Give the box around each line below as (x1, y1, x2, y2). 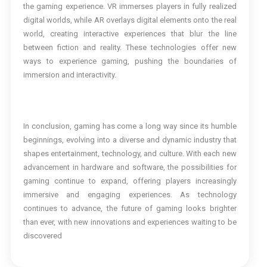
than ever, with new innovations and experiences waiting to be (23, 218, 237, 227)
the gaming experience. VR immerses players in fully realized (23, 2, 237, 11)
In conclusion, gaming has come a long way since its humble (23, 122, 237, 131)
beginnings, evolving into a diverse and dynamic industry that (23, 135, 237, 145)
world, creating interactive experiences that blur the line (23, 29, 237, 39)
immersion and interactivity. (23, 70, 116, 80)
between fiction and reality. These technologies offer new (23, 43, 237, 52)
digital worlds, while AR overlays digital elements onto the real (23, 15, 237, 25)
